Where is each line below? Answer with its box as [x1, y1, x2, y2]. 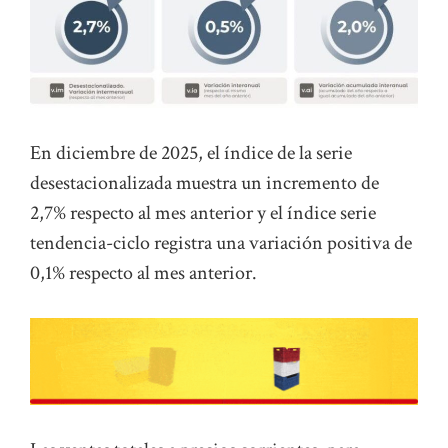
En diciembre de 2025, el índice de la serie [30, 140, 352, 167]
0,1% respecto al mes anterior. [30, 260, 257, 287]
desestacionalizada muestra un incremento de [30, 170, 379, 197]
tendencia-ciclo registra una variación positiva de [30, 230, 412, 257]
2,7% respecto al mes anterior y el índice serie [30, 200, 376, 227]
